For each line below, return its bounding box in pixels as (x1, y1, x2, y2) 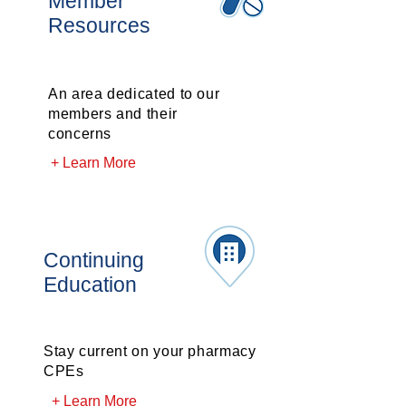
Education (43, 273, 137, 296)
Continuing (43, 248, 144, 272)
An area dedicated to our (48, 86, 220, 101)
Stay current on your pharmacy (43, 343, 256, 359)
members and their (48, 106, 178, 121)
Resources (48, 14, 150, 37)
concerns (48, 126, 112, 141)
